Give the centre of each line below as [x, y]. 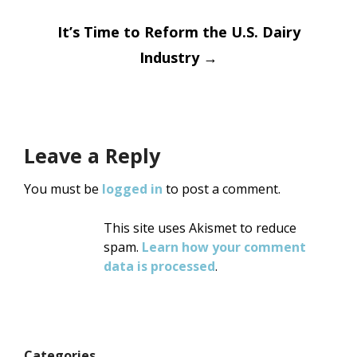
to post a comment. [222, 189]
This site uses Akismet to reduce [200, 228]
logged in [132, 189]
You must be [63, 189]
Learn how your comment [224, 247]
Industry [171, 58]
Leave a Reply [92, 156]
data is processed [159, 267]
